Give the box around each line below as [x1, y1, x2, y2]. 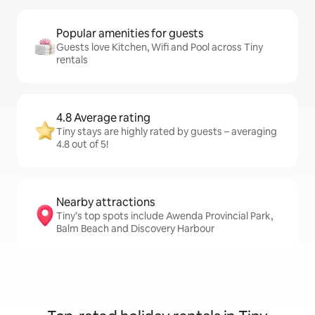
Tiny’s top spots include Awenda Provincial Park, [56, 210, 273, 222]
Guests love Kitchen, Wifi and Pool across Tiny [56, 41, 263, 53]
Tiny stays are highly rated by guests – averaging [56, 125, 277, 138]
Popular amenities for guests [56, 26, 203, 41]
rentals [56, 53, 88, 66]
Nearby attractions [56, 195, 155, 210]
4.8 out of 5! [56, 138, 108, 150]
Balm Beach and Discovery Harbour [56, 222, 214, 235]
